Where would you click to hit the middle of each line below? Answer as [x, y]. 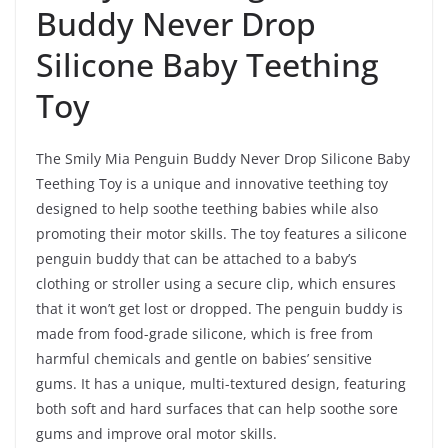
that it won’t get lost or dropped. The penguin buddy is [219, 309]
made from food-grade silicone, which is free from [204, 334]
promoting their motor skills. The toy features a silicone [221, 234]
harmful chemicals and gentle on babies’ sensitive [204, 359]
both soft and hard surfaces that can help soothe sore [217, 409]
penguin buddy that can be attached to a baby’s [196, 259]
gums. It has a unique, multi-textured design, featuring [221, 384]
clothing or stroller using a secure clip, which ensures [216, 284]
